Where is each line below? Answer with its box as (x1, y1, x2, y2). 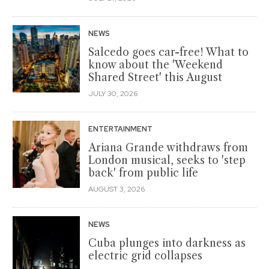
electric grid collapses (88, 249, 202, 262)
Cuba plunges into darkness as (88, 236, 246, 250)
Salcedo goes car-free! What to (88, 45, 249, 59)
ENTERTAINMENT (88, 124, 154, 134)
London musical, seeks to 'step (88, 153, 246, 167)
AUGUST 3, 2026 (88, 184, 145, 194)
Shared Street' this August (88, 70, 222, 84)
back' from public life (88, 166, 198, 180)
